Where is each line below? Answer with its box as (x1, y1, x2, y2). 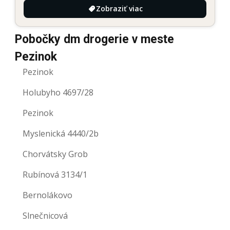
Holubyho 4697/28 (23, 86, 93, 98)
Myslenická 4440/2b (23, 127, 99, 139)
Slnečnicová (23, 209, 68, 221)
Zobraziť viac (95, 3, 143, 13)
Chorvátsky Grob (23, 148, 88, 160)
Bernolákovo (23, 189, 72, 201)
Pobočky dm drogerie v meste (15, 32, 174, 46)
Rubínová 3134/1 (23, 168, 87, 180)
